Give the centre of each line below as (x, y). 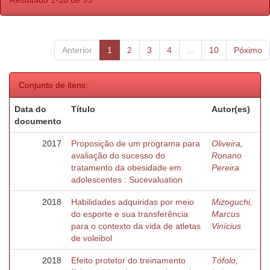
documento (38, 121)
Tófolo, (225, 260)
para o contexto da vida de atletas (136, 226)
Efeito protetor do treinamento (128, 260)
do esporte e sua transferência (130, 214)
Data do (30, 109)
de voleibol (92, 238)
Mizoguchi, (232, 202)
